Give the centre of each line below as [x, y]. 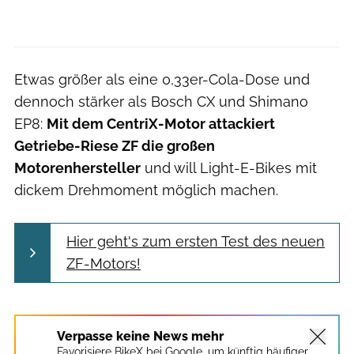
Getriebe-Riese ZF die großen [115, 145]
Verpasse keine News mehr [140, 337]
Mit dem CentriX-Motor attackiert [161, 123]
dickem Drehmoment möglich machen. [146, 190]
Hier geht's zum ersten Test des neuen [196, 241]
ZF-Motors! [104, 263]
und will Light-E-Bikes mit [229, 168]
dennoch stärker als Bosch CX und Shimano [161, 101]
